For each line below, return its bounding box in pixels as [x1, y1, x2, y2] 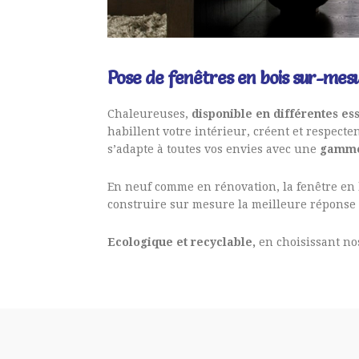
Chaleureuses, [107, 107, 192, 120]
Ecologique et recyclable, [107, 235, 256, 248]
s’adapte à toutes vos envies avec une [107, 142, 321, 155]
